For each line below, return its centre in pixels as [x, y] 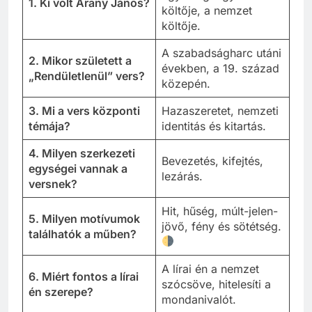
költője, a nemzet [207, 10]
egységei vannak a [78, 168]
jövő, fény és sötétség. [221, 226]
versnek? [53, 184]
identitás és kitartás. [214, 126]
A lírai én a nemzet [210, 268]
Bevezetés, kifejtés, [212, 161]
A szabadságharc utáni [221, 53]
